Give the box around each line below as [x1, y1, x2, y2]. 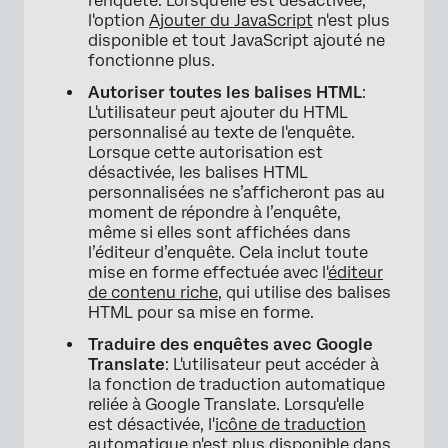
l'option [88, 11, 149, 31]
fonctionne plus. [88, 51, 215, 71]
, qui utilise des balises [218, 283, 391, 303]
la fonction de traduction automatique [88, 375, 385, 395]
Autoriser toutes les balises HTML [88, 83, 362, 103]
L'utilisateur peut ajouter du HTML [88, 103, 348, 123]
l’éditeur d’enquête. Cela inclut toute [88, 243, 368, 263]
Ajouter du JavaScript [149, 11, 313, 31]
